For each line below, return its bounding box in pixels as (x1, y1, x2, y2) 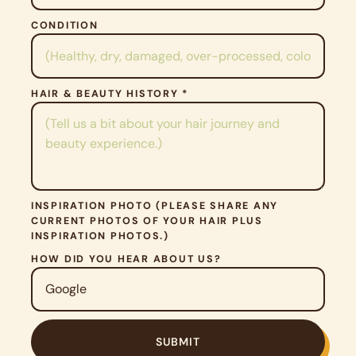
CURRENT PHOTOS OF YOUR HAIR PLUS (31, 214, 263, 227)
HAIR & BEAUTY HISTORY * (31, 87, 189, 100)
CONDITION (31, 19, 99, 33)
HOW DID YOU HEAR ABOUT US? (31, 252, 222, 265)
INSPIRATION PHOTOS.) (31, 229, 169, 242)
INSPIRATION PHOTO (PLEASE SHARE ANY (31, 199, 279, 212)
